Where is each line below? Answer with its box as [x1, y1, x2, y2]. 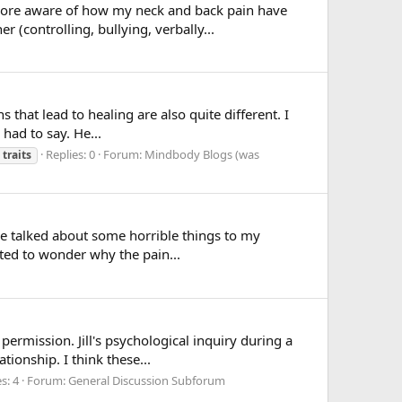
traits [3, 147, 31, 163]
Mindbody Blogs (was [144, 146, 259, 163]
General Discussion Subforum [68, 371, 225, 389]
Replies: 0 [46, 146, 95, 163]
